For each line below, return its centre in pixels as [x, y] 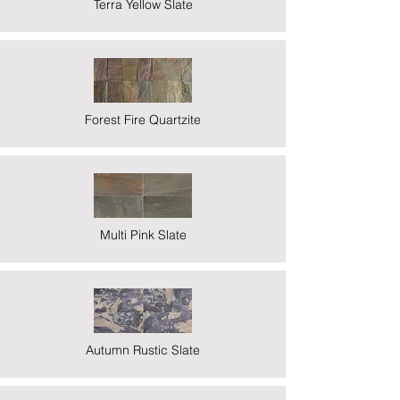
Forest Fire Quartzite [143, 119]
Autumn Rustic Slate [143, 350]
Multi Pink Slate [143, 234]
